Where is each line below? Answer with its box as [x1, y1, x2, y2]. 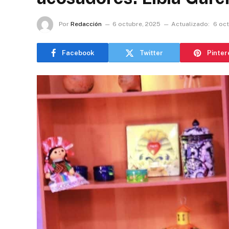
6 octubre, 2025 [112, 20, 161, 28]
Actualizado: [171, 20, 210, 28]
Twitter [140, 49, 163, 57]
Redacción [71, 20, 102, 28]
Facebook [61, 49, 95, 57]
